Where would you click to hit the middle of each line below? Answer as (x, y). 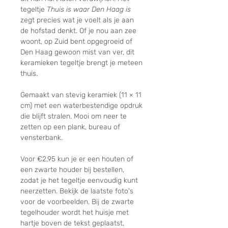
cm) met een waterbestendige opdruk (81, 106)
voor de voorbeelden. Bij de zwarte (77, 202)
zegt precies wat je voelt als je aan (77, 20)
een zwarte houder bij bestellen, (72, 170)
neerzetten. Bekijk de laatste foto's (77, 191)
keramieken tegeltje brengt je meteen (81, 63)
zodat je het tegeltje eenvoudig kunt (79, 181)
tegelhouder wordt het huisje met (75, 213)
